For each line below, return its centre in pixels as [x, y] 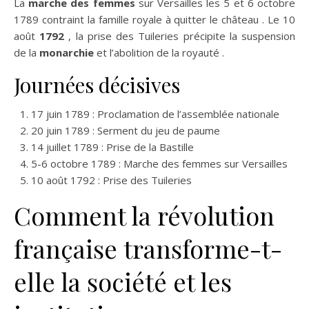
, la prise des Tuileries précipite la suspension [180, 36]
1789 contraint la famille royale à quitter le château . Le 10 [154, 19]
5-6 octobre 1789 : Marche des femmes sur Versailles [159, 163]
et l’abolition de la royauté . [159, 52]
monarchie [67, 52]
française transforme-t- [148, 248]
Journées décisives [97, 85]
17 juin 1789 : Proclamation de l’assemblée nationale [155, 114]
